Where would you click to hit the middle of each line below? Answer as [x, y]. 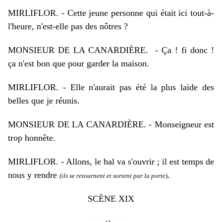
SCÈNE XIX [111, 199]
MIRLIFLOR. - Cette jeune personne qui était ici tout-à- [111, 13]
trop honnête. [32, 138]
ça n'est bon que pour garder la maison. [79, 63]
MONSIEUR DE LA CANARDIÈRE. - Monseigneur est [111, 124]
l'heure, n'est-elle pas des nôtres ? [68, 26]
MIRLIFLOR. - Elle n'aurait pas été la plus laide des [111, 87]
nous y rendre [34, 175]
